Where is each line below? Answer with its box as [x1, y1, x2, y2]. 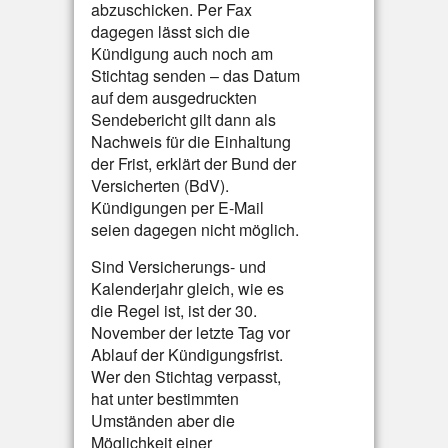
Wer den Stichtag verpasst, [91, 365, 281, 388]
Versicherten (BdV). [91, 174, 229, 197]
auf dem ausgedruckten [91, 86, 257, 109]
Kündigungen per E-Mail [91, 196, 264, 219]
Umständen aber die [91, 409, 235, 432]
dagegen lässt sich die [91, 20, 250, 43]
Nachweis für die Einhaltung [91, 130, 291, 153]
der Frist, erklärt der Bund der [91, 152, 296, 175]
